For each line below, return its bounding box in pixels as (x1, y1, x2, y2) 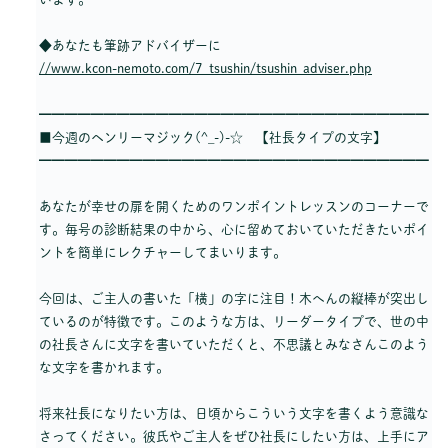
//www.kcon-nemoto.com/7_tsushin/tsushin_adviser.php (39, 62, 372, 76)
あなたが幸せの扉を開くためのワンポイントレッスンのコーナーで (39, 200, 429, 214)
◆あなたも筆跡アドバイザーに (39, 39, 221, 53)
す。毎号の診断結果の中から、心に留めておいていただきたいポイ (39, 223, 429, 237)
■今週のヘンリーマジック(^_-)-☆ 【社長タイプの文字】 (39, 131, 386, 145)
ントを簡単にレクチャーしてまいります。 (39, 246, 286, 260)
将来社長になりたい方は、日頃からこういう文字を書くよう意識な (39, 407, 429, 421)
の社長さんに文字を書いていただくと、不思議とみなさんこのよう (39, 338, 429, 352)
